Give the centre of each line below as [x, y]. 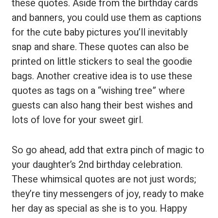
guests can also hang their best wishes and [102, 105]
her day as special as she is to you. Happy [99, 209]
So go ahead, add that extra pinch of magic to [108, 150]
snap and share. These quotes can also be [100, 47]
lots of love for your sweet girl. [77, 120]
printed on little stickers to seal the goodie [102, 62]
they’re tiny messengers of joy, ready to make [108, 194]
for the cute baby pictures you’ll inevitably [100, 32]
